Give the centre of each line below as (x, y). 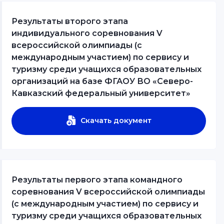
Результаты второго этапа (70, 21)
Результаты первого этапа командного (97, 179)
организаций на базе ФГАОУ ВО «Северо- (102, 81)
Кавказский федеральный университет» (101, 93)
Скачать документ (116, 120)
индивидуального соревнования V (87, 33)
